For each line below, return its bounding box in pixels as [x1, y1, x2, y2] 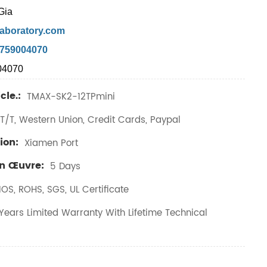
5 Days [47, 159, 81, 174]
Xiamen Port [21, 135, 79, 151]
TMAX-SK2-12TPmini [24, 89, 116, 104]
